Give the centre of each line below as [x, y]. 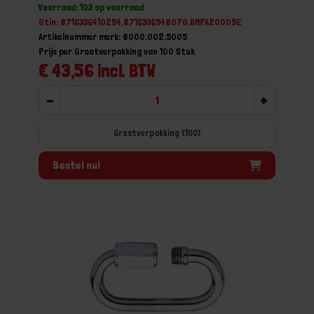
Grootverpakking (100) [157, 133]
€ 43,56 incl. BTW [97, 70]
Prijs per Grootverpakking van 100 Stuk [117, 51]
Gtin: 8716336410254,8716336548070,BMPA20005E [140, 22]
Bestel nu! [76, 165]
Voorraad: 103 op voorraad [91, 7]
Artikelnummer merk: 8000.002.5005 [113, 36]
